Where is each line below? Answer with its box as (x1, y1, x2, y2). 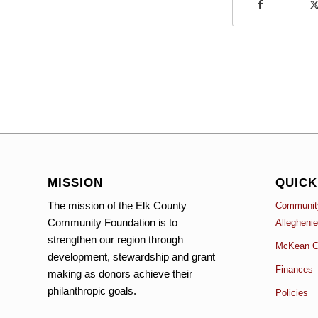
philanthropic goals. (48, 285, 136, 297)
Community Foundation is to (48, 216, 177, 229)
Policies (275, 287, 308, 298)
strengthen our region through (48, 234, 183, 246)
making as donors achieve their (48, 268, 192, 280)
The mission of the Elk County (48, 199, 187, 212)
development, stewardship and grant (48, 251, 215, 263)
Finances (275, 263, 313, 275)
